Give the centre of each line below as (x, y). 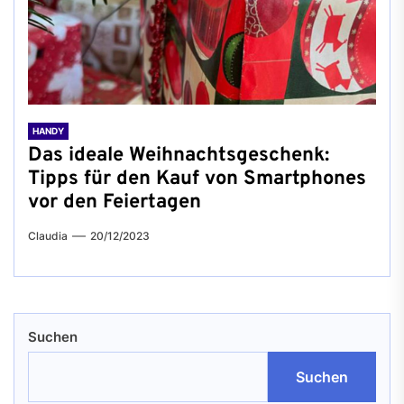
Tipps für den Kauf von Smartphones (197, 179)
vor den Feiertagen (115, 202)
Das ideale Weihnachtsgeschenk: (179, 156)
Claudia (48, 236)
